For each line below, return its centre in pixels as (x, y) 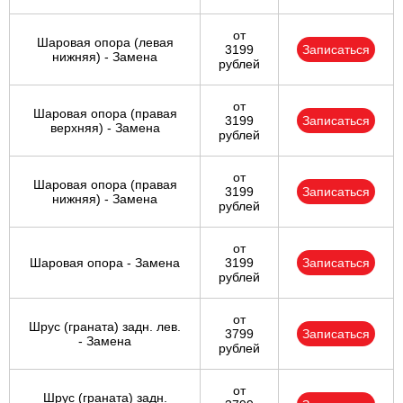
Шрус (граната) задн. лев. (105, 327)
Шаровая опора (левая (105, 43)
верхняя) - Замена (105, 128)
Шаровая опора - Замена (105, 263)
